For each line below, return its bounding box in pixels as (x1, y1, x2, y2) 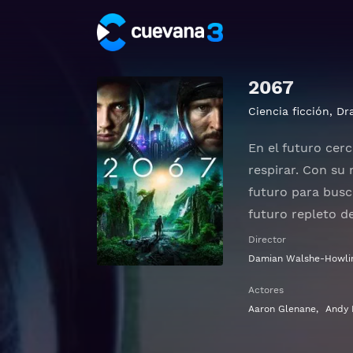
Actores (248, 284, 284, 295)
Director (248, 234, 286, 245)
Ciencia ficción (248, 105, 329, 117)
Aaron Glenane (248, 303, 316, 314)
